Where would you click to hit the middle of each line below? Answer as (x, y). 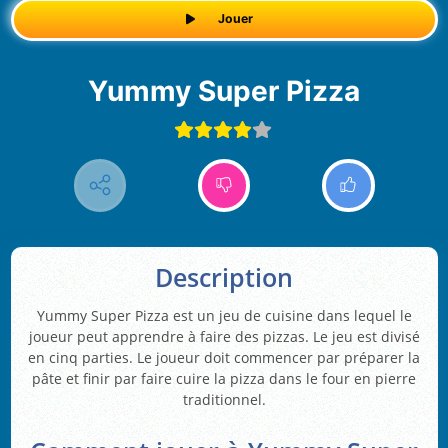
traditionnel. (224, 400)
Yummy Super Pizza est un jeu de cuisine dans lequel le (224, 316)
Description (224, 278)
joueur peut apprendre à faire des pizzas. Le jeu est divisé (224, 337)
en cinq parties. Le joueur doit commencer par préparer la (224, 358)
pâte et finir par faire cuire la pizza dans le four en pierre (224, 379)
